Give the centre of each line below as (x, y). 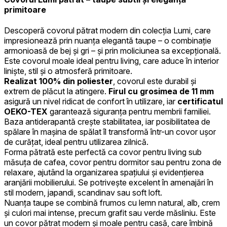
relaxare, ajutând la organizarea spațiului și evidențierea (104, 173)
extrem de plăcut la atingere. (56, 91)
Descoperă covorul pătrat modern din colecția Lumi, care (107, 31)
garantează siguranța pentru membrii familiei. (129, 112)
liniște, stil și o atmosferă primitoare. (68, 71)
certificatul (200, 102)
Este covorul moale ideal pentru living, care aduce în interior (111, 61)
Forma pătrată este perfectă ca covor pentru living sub (103, 152)
